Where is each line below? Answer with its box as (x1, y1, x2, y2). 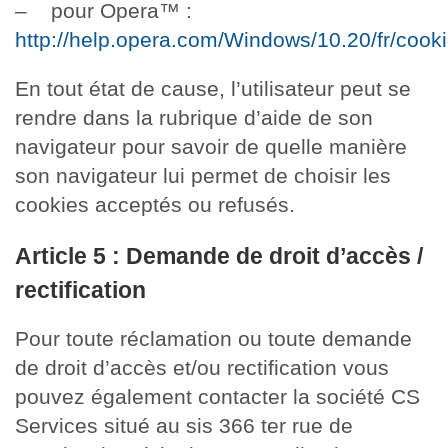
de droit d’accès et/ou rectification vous (15, 356, 389, 379)
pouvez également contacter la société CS (15, 385, 420, 408)
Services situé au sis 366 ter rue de (15, 414, 353, 437)
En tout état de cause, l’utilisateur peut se (15, 76, 411, 100)
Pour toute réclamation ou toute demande (15, 327, 412, 350)
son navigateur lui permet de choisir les (15, 163, 391, 187)
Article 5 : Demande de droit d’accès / (15, 242, 423, 269)
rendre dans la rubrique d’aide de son (15, 105, 373, 129)
